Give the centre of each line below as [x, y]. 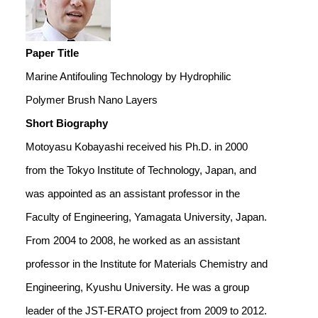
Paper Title [52, 53]
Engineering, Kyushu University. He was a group [137, 287]
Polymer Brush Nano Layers [92, 100]
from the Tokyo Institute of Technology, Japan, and [141, 170]
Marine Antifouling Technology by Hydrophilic [128, 76]
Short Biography [67, 123]
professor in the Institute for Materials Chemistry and [147, 264]
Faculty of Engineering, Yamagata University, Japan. [146, 217]
